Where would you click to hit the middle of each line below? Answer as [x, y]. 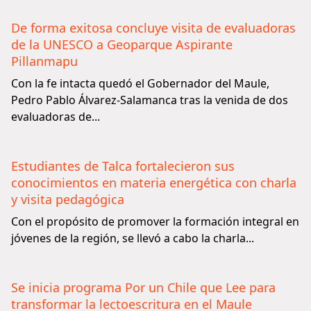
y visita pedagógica [68, 199]
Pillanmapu [44, 61]
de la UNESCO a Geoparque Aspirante [122, 44]
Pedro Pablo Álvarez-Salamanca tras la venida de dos [150, 100]
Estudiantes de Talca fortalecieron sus [123, 166]
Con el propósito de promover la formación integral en [155, 221]
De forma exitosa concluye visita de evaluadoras [153, 28]
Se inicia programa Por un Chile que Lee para [143, 287]
